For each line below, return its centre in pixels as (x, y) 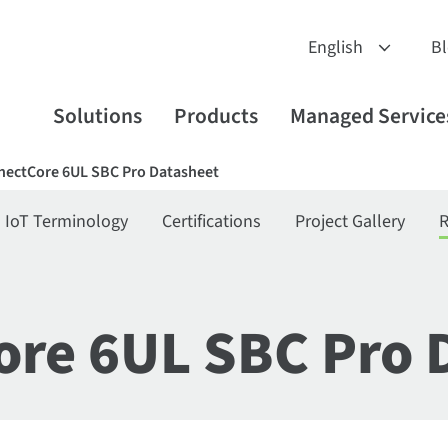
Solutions (97, 116)
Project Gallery (350, 221)
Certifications (212, 221)
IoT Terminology (67, 221)
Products (215, 116)
